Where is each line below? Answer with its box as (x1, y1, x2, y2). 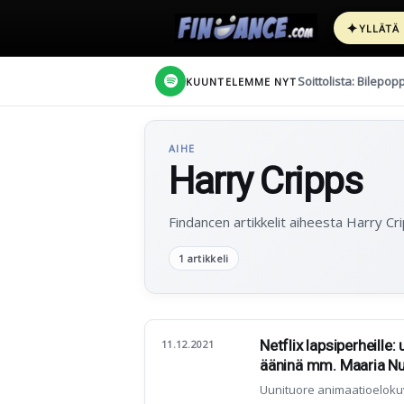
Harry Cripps (169, 159, 363, 203)
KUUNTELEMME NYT (186, 74, 298, 88)
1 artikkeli (179, 252, 229, 265)
